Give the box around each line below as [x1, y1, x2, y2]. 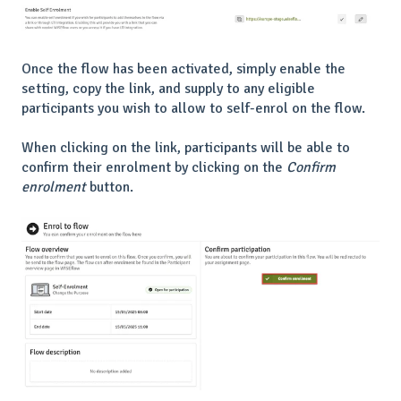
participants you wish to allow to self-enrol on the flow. [21, 98, 365, 117]
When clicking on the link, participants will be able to [21, 139, 350, 158]
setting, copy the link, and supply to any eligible [21, 79, 315, 98]
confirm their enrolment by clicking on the [21, 158, 286, 177]
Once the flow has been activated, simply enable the [21, 59, 346, 78]
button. [86, 178, 133, 197]
